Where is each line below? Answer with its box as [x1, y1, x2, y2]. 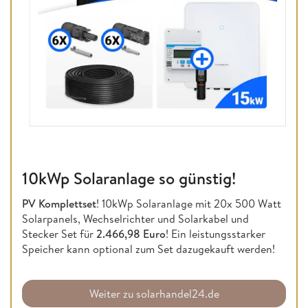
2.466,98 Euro [96, 226, 166, 242]
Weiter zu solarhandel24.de [89, 286, 219, 302]
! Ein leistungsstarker [166, 226, 265, 242]
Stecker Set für [22, 226, 96, 242]
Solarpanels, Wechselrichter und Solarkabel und [22, 211, 249, 227]
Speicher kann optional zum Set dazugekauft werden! [22, 241, 275, 257]
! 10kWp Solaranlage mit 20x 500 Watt [96, 196, 281, 212]
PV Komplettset [22, 196, 96, 212]
